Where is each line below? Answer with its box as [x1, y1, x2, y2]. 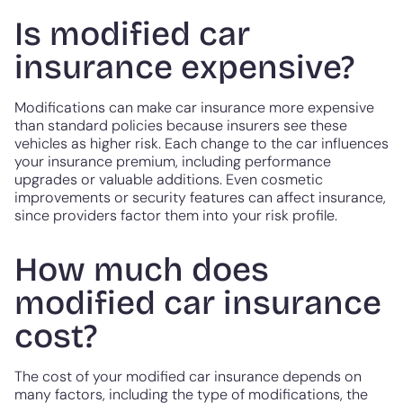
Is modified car [14, 13, 250, 54]
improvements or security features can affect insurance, [14, 188, 386, 208]
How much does [14, 250, 269, 291]
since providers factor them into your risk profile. [14, 206, 337, 226]
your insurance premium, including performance [14, 152, 331, 172]
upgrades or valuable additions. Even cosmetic [14, 170, 323, 190]
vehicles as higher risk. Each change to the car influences [14, 134, 389, 154]
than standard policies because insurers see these [14, 116, 347, 136]
